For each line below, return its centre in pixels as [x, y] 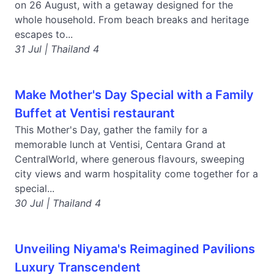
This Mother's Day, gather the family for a [111, 130]
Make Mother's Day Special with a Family [134, 95]
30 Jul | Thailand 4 [58, 203]
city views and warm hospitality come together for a [136, 174]
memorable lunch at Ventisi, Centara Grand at [120, 144]
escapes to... [44, 34]
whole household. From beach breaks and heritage [132, 20]
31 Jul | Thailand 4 [57, 49]
